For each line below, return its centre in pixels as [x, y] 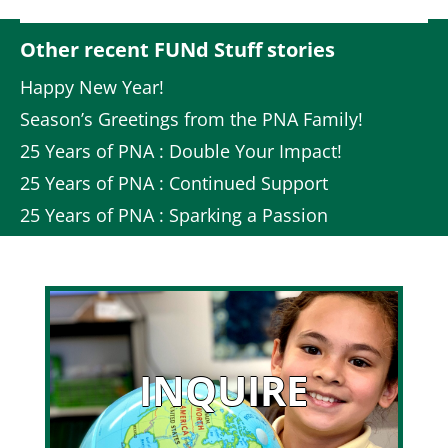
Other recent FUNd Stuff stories [177, 49]
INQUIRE [224, 390]
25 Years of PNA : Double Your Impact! [181, 150]
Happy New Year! [92, 86]
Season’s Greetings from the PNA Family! [191, 118]
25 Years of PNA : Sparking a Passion [174, 214]
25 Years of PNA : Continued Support [174, 182]
